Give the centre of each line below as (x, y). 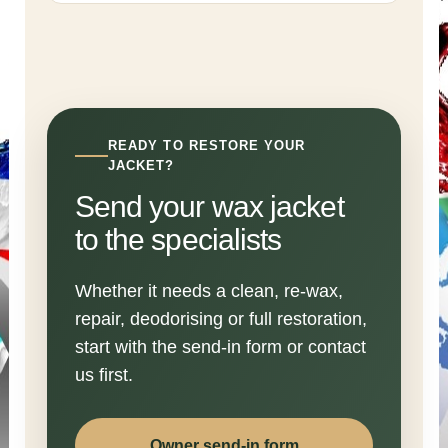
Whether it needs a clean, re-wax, (208, 291)
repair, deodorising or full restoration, (220, 319)
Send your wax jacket (209, 206)
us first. (103, 375)
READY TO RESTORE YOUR (207, 145)
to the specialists (178, 239)
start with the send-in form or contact (220, 347)
